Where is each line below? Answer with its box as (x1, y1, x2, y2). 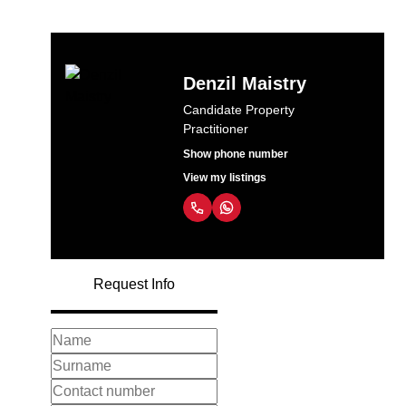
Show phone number (183, 148, 289, 160)
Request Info (93, 276, 175, 292)
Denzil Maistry (183, 73, 307, 93)
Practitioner (183, 121, 249, 136)
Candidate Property (183, 102, 295, 117)
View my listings (183, 171, 267, 184)
